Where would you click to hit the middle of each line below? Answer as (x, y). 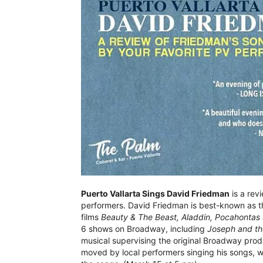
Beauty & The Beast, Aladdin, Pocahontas (181, 217)
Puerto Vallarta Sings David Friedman (155, 194)
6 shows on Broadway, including (144, 229)
